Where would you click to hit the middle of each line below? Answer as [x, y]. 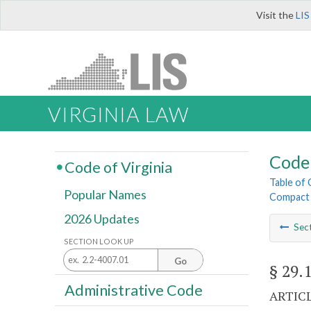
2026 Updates [102, 219]
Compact [289, 197]
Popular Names [105, 195]
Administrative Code [133, 290]
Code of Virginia [118, 167]
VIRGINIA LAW [118, 115]
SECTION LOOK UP [99, 241]
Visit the [276, 15]
